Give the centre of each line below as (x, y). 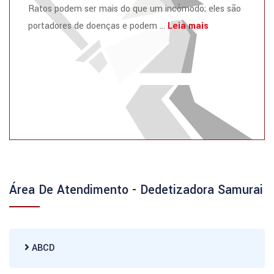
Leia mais (188, 26)
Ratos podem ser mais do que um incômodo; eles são (135, 9)
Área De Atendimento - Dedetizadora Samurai (136, 190)
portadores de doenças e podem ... (98, 26)
